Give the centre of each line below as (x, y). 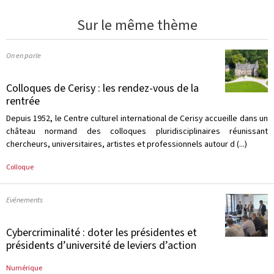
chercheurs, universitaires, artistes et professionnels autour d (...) (127, 144)
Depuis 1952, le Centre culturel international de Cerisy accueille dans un (137, 118)
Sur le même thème (137, 25)
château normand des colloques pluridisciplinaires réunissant (137, 131)
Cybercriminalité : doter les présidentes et (102, 232)
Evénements (24, 200)
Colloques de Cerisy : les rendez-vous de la (102, 88)
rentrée (23, 101)
